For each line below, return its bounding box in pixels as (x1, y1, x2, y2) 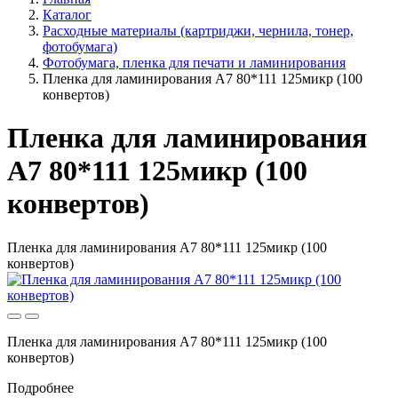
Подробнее (7, 379, 74, 395)
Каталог (43, 7, 92, 22)
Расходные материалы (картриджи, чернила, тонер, (43, 23, 354, 38)
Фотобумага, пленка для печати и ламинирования (43, 55, 346, 70)
